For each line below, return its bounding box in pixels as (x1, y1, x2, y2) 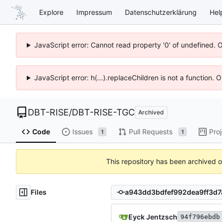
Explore (39, 7, 63, 16)
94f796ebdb (180, 213, 220, 221)
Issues (72, 127, 93, 136)
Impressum (76, 7, 112, 16)
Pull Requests (128, 127, 172, 136)
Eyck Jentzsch (128, 212, 177, 221)
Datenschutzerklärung (125, 7, 197, 16)
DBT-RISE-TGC (72, 107, 135, 117)
